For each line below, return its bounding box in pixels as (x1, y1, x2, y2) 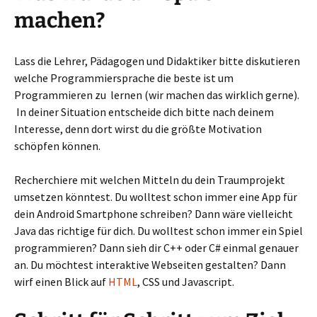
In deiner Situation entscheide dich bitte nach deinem (14, 105, 274, 120)
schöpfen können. (14, 139, 100, 154)
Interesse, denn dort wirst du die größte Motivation (14, 122, 262, 137)
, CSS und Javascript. (137, 275, 234, 289)
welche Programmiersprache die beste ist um (14, 71, 234, 86)
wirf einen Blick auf (14, 275, 108, 289)
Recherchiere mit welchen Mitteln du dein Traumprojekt (14, 173, 285, 188)
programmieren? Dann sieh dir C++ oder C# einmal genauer (14, 241, 299, 255)
